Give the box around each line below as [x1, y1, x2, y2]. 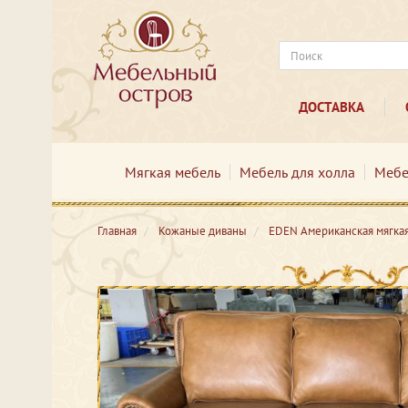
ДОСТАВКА [298, 98, 364, 116]
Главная [97, 223, 137, 239]
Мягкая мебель [124, 163, 220, 181]
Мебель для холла [239, 163, 355, 181]
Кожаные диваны [158, 223, 247, 239]
